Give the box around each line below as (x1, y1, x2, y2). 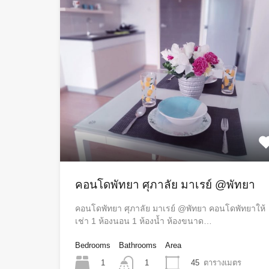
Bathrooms (119, 240, 157, 250)
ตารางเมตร (204, 258, 241, 267)
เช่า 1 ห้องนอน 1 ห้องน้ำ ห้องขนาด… (75, 216, 212, 226)
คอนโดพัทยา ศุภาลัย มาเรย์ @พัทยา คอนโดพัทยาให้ (75, 203, 265, 213)
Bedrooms (75, 240, 110, 250)
